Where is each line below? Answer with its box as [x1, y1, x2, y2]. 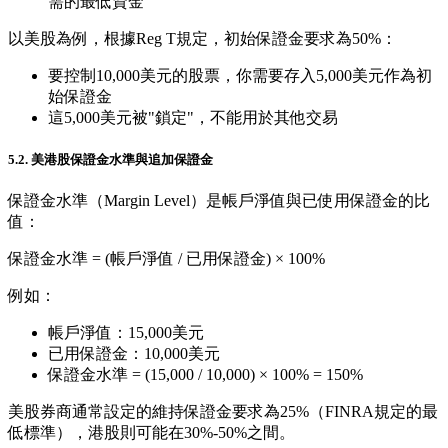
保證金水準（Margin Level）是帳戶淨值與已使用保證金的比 [8, 191, 430, 209]
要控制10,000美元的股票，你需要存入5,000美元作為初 [48, 66, 432, 84]
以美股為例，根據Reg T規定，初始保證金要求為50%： [8, 29, 397, 47]
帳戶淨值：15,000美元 [48, 323, 204, 341]
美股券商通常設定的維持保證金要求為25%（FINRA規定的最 [8, 402, 438, 420]
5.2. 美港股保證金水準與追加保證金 [8, 151, 213, 167]
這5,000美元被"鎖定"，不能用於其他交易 [48, 108, 338, 126]
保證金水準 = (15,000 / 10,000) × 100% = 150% [48, 365, 363, 383]
